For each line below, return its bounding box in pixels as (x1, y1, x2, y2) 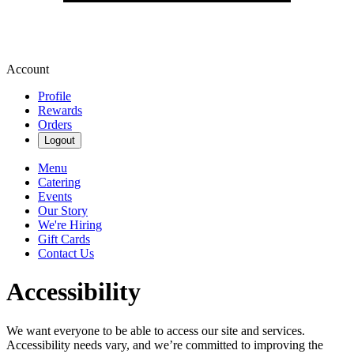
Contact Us (38, 247, 94, 260)
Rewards (38, 104, 82, 117)
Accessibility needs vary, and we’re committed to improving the (6, 337, 323, 352)
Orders (38, 118, 72, 131)
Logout (44, 134, 75, 146)
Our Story (38, 204, 88, 217)
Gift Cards (38, 232, 90, 246)
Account (6, 62, 49, 76)
